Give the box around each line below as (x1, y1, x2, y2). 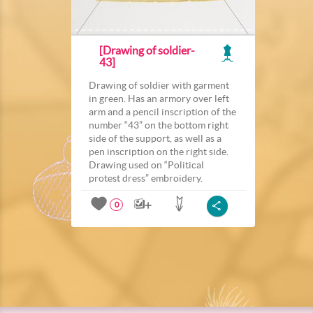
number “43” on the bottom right (89, 119, 228, 131)
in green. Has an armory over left (89, 92, 229, 104)
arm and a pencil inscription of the (89, 105, 236, 117)
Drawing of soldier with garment (89, 79, 229, 91)
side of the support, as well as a (89, 132, 221, 144)
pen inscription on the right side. (89, 145, 228, 157)
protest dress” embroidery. (89, 172, 203, 184)
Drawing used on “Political (89, 159, 204, 170)
